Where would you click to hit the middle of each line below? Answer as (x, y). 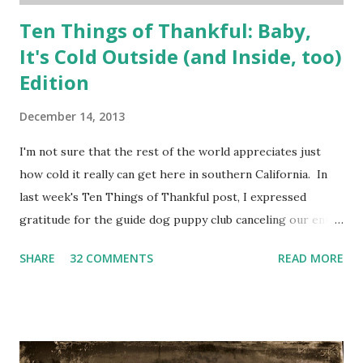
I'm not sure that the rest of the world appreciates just (170, 152)
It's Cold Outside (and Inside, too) (181, 57)
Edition (54, 83)
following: (46, 288)
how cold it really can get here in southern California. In (173, 175)
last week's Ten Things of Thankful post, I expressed (163, 197)
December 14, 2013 (72, 117)
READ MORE (311, 258)
